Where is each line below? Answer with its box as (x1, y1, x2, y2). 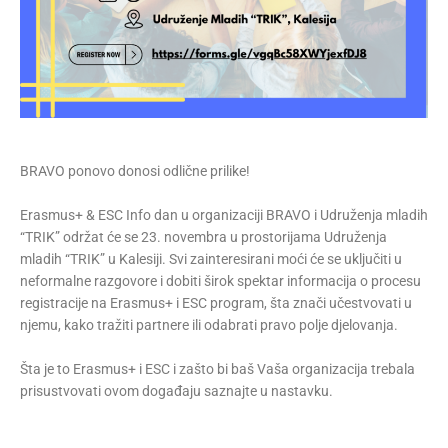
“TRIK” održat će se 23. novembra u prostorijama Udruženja (20, 229, 387, 245)
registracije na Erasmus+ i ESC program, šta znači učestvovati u (20, 295, 412, 311)
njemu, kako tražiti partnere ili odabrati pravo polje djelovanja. (20, 317, 398, 333)
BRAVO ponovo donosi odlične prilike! (20, 163, 250, 179)
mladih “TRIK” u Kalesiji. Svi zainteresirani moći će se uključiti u (20, 251, 402, 267)
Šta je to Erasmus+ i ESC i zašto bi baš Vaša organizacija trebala (20, 361, 415, 377)
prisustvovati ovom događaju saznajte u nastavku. (20, 383, 333, 399)
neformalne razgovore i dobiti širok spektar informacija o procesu (20, 273, 421, 289)
